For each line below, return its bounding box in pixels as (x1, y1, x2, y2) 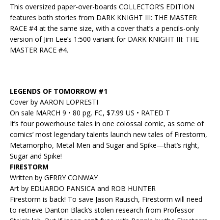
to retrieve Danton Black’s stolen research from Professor (10, 205, 194, 215)
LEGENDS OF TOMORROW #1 (10, 86, 108, 96)
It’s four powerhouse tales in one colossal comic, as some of (10, 119, 204, 129)
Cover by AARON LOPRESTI (10, 97, 98, 107)
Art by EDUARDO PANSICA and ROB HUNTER (10, 184, 156, 193)
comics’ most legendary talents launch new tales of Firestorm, (10, 130, 207, 139)
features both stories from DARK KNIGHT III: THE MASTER (10, 13, 197, 23)
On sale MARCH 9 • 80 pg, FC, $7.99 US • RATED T (10, 108, 170, 118)
